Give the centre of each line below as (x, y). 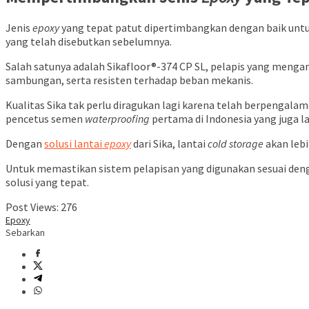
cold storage (237, 144)
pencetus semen (45, 119)
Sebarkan (25, 233)
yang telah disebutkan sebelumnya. (89, 42)
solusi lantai (74, 144)
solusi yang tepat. (47, 182)
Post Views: (32, 207)
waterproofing (118, 119)
